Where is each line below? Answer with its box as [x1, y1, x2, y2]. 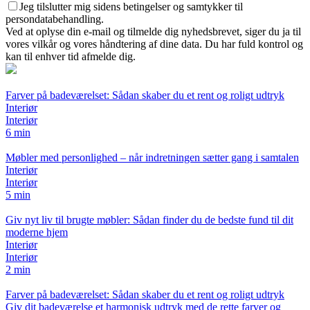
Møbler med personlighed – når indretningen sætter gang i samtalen [6, 152, 299, 164]
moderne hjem [6, 226, 68, 239]
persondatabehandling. [6, 13, 104, 26]
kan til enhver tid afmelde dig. [6, 51, 136, 63]
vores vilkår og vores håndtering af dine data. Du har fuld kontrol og [6, 38, 303, 51]
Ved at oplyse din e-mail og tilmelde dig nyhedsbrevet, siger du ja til [6, 26, 301, 38]
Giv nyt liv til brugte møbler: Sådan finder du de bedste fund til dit [6, 214, 293, 226]
